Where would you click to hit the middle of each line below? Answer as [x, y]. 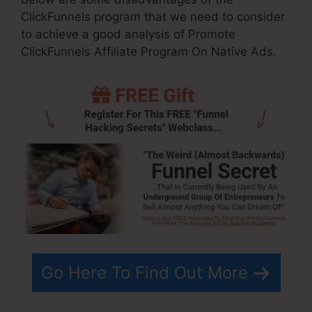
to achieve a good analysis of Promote [128, 34]
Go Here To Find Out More [144, 273]
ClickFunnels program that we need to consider [153, 17]
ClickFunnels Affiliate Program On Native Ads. [149, 52]
